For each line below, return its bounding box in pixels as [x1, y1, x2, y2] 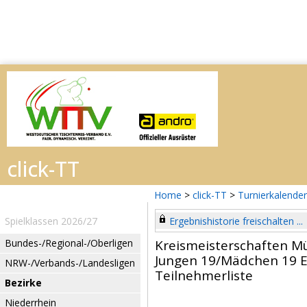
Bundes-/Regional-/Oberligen [5, 236, 133, 249]
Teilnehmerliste [155, 267, 253, 284]
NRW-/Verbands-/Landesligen [5, 256, 135, 269]
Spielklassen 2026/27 [5, 214, 97, 228]
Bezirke [5, 276, 42, 289]
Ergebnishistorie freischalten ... [169, 214, 303, 228]
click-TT [193, 188, 227, 201]
